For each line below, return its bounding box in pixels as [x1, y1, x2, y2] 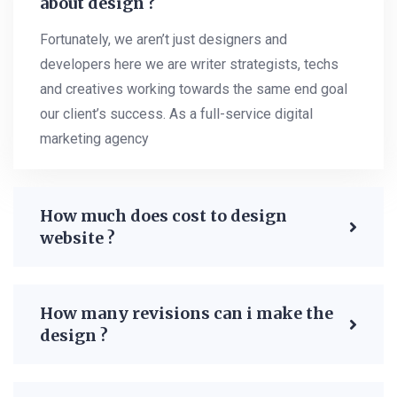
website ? [40, 228, 115, 249]
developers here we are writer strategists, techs [40, 56, 339, 74]
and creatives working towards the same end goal [40, 81, 347, 98]
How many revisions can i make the [40, 303, 333, 324]
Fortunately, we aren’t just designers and [40, 31, 287, 49]
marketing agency [40, 130, 149, 148]
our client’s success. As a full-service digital [40, 105, 313, 123]
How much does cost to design [40, 206, 287, 227]
